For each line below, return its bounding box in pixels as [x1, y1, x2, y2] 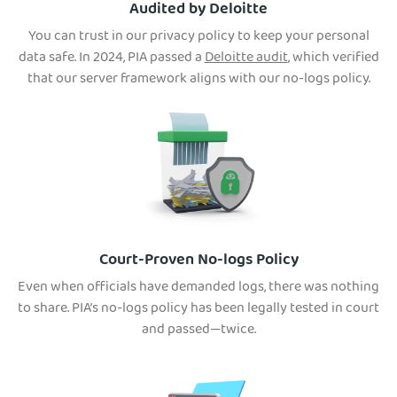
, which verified [287, 46, 379, 72]
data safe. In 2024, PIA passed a [18, 46, 205, 72]
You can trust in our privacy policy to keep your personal [27, 25, 370, 51]
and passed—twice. [141, 318, 256, 344]
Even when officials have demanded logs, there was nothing [18, 276, 379, 301]
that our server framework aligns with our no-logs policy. [27, 67, 370, 93]
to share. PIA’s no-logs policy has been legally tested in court [18, 297, 379, 323]
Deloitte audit [204, 46, 288, 72]
